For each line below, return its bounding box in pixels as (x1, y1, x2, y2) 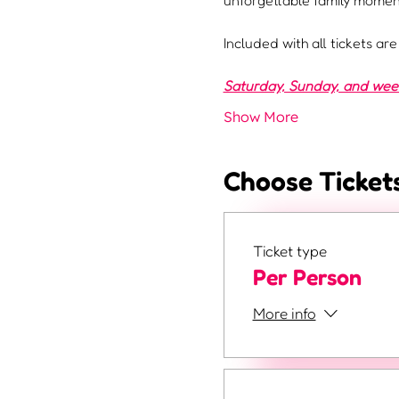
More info (252, 304, 316, 322)
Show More (223, 108, 298, 126)
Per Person (252, 264, 362, 290)
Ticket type (252, 241, 327, 260)
